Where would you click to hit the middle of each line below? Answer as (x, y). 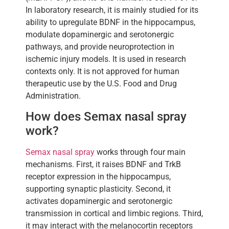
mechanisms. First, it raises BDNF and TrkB (103, 165)
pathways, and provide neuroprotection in (100, 47)
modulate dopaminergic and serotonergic (100, 34)
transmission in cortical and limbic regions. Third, (114, 214)
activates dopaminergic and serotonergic (99, 201)
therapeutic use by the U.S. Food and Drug (101, 83)
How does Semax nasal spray (106, 117)
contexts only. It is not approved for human (102, 71)
